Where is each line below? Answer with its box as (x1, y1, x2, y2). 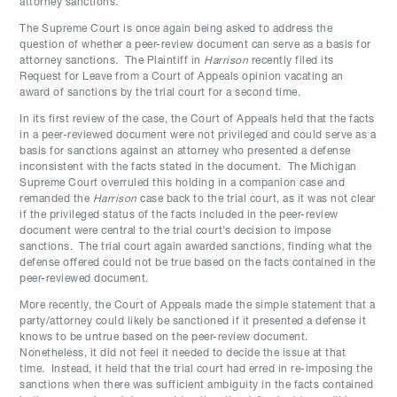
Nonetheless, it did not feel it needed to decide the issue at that (19, 348, 346, 359)
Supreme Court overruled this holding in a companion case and (19, 178, 346, 189)
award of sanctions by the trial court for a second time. (19, 88, 301, 98)
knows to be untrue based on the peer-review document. (19, 332, 312, 343)
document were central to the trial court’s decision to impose (19, 226, 331, 237)
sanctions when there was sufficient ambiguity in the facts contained (19, 380, 374, 391)
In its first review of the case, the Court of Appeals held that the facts (19, 114, 375, 125)
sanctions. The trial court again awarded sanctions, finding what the (19, 242, 372, 253)
